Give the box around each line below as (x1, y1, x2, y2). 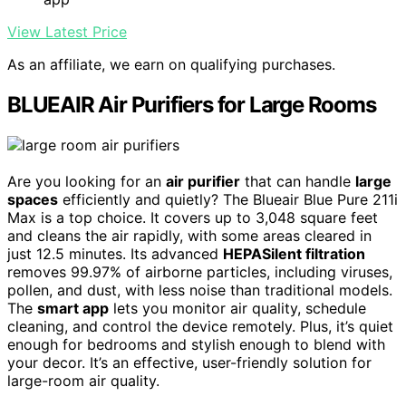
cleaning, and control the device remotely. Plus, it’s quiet (7, 317, 393, 336)
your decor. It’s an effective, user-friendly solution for (7, 353, 372, 372)
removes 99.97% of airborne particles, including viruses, (7, 263, 392, 282)
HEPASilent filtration (223, 245, 365, 264)
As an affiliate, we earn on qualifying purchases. (7, 55, 335, 74)
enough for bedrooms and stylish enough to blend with (7, 335, 385, 354)
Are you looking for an (7, 172, 166, 191)
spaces (7, 190, 58, 209)
